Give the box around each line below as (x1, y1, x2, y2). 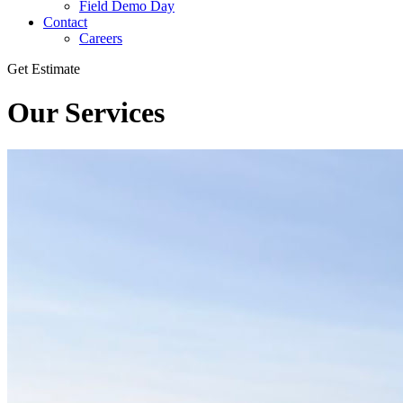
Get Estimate (7, 61, 80, 76)
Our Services (7, 96, 165, 130)
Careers (79, 31, 122, 46)
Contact (43, 14, 87, 30)
